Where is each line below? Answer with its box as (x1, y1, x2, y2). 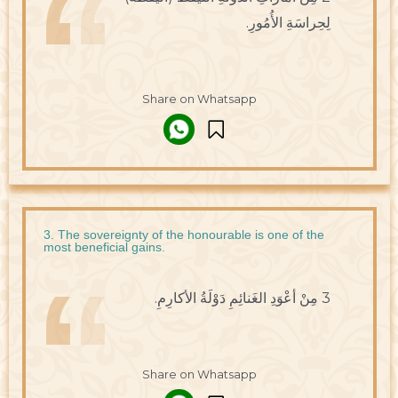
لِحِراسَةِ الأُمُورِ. (245, 14, 330, 32)
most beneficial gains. (44, 240, 165, 255)
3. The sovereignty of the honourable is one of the (44, 227, 324, 243)
